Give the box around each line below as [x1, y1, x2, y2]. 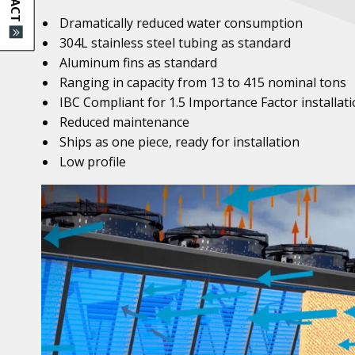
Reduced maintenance [59, 113, 190, 131]
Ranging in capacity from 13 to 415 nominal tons [59, 74, 347, 91]
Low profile [59, 153, 127, 170]
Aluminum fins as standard [59, 54, 218, 71]
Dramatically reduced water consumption [59, 14, 303, 32]
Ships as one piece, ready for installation [59, 133, 300, 151]
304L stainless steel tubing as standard [59, 34, 292, 52]
